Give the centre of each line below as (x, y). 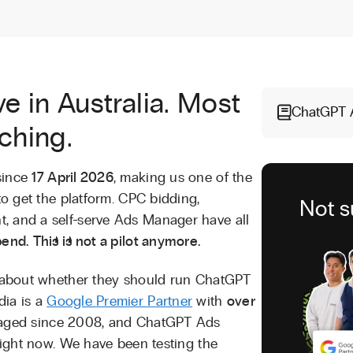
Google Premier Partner (120, 301)
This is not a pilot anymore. (117, 242)
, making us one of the (182, 178)
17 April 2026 (72, 178)
